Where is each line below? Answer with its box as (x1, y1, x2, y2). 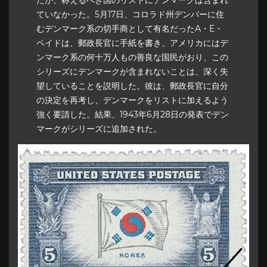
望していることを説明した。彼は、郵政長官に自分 (36, 80, 229, 91)
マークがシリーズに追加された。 (36, 123, 162, 134)
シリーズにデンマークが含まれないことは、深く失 (36, 66, 229, 77)
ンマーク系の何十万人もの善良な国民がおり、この (36, 51, 229, 63)
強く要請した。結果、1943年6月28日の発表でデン (36, 108, 229, 120)
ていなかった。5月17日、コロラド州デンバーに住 (36, 8, 225, 20)
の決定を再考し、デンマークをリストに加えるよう (36, 94, 229, 105)
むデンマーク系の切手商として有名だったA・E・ (36, 23, 223, 34)
